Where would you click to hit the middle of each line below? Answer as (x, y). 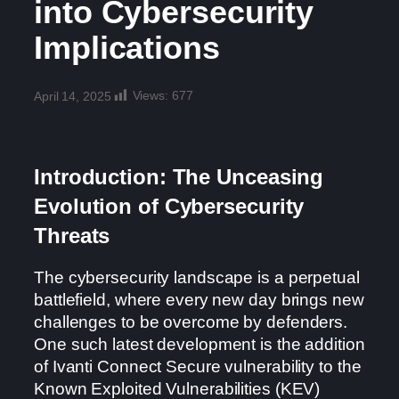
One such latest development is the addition (199, 345)
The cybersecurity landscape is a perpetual (197, 278)
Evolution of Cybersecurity (169, 206)
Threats (72, 235)
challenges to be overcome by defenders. (191, 322)
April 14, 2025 (73, 96)
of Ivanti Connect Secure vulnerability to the (198, 367)
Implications (127, 48)
